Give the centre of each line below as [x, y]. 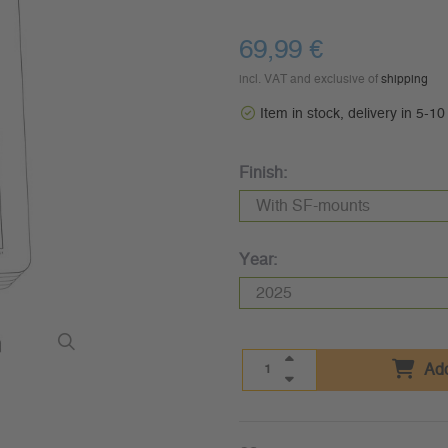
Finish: [262, 173]
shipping [404, 79]
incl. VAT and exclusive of [309, 79]
